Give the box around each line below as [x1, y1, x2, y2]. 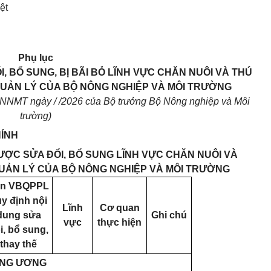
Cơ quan [99, 203, 140, 213]
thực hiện [97, 217, 142, 227]
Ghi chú [151, 210, 187, 220]
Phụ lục [18, 53, 53, 63]
